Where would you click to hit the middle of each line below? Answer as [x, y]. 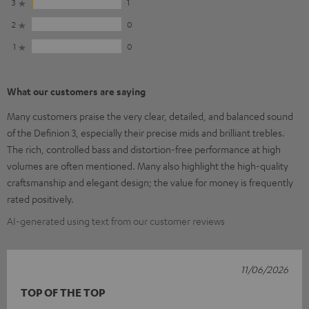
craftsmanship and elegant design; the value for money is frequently [150, 182]
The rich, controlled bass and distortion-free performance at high [144, 149]
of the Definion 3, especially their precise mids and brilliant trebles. [146, 132]
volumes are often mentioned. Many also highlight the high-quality [148, 165]
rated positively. [40, 198]
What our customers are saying [76, 91]
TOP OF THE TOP [63, 292]
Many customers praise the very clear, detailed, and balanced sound [150, 116]
